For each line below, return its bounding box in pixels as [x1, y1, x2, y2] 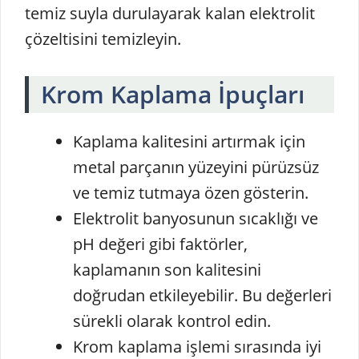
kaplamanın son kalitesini [73, 258, 261, 280]
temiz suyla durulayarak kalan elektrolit [25, 2, 315, 24]
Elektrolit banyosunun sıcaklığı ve [73, 207, 318, 229]
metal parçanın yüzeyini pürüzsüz [73, 155, 319, 178]
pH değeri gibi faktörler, [73, 232, 248, 255]
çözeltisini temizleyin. [25, 27, 181, 50]
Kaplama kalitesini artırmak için [73, 130, 305, 152]
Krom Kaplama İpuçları [41, 77, 305, 111]
